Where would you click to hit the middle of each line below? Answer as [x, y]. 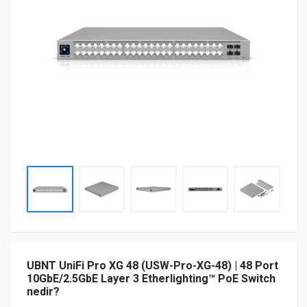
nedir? [43, 291]
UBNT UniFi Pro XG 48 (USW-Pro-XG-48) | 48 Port [152, 265]
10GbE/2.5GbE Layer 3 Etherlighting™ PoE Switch [151, 278]
